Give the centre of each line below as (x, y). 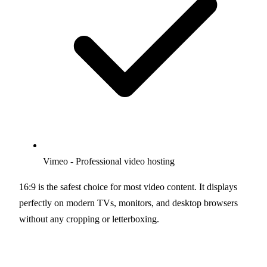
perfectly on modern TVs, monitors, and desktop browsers (128, 203)
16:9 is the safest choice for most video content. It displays (128, 187)
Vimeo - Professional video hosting (109, 161)
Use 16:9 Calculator (69, 251)
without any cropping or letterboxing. (89, 219)
